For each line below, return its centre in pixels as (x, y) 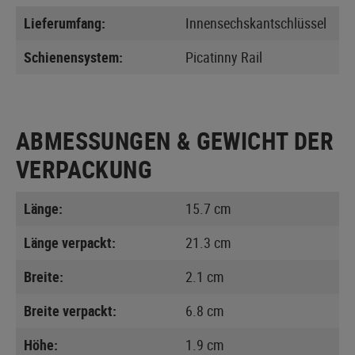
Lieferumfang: (65, 23)
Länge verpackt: (70, 242)
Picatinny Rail (224, 57)
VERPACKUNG (84, 169)
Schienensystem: (73, 57)
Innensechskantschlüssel (256, 23)
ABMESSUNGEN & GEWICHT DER (175, 140)
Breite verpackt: (70, 310)
